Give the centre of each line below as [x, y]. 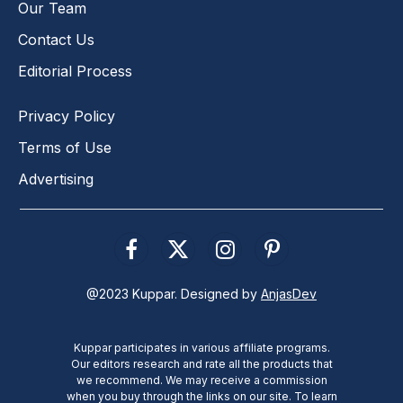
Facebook [161, 257]
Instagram [252, 257]
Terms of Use [65, 147]
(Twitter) [202, 276]
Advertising [56, 179]
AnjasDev [289, 293]
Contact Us [56, 39]
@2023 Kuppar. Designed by [174, 293]
